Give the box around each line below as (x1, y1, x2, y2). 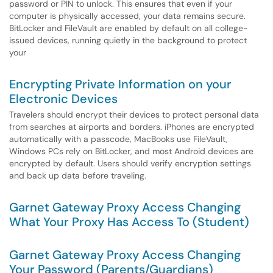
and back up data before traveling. (9, 170, 146, 181)
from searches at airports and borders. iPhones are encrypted (9, 121, 254, 132)
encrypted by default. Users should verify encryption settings (9, 158, 251, 169)
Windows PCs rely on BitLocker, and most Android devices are (9, 146, 253, 157)
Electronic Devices (9, 91, 118, 107)
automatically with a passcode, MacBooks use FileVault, (9, 133, 228, 144)
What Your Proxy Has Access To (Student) (9, 214, 249, 230)
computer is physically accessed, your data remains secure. (9, 10, 246, 21)
